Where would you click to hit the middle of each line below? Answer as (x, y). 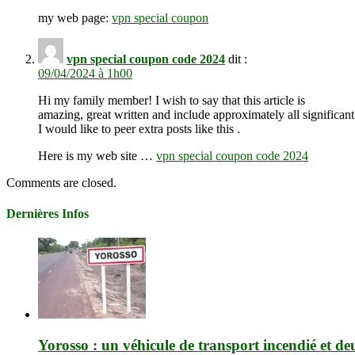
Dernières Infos (48, 214)
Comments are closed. (61, 182)
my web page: (75, 17)
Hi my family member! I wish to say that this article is (172, 100)
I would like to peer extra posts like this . (139, 128)
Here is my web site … (97, 155)
